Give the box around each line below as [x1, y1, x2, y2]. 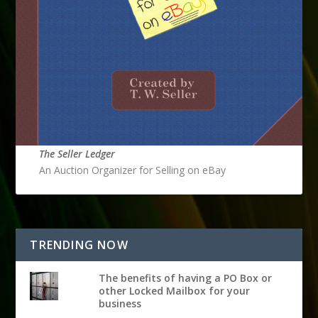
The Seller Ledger [38, 147, 115, 161]
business [99, 296, 141, 310]
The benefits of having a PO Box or [99, 270, 272, 285]
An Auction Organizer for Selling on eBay [38, 163, 226, 177]
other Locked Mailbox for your [99, 283, 250, 297]
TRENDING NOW [30, 236, 128, 253]
